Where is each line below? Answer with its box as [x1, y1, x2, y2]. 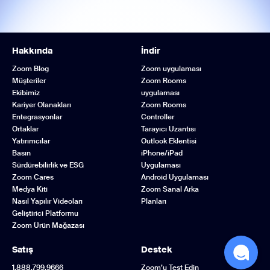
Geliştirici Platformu [12, 209, 78, 218]
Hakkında [12, 45, 52, 56]
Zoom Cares [12, 172, 54, 182]
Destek [141, 244, 172, 255]
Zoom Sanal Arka [141, 184, 199, 194]
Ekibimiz [12, 88, 40, 98]
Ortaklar [12, 124, 39, 134]
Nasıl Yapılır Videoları [12, 196, 83, 206]
